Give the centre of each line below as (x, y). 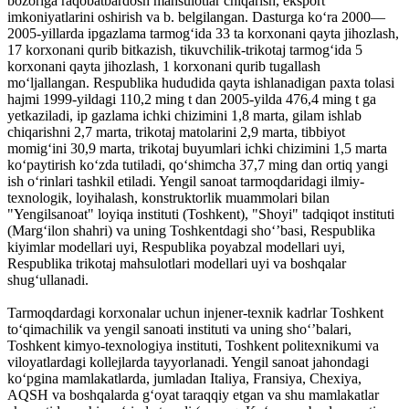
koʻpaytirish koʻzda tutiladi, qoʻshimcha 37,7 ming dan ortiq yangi (198, 164)
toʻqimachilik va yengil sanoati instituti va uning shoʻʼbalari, (179, 329)
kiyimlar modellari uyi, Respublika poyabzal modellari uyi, (176, 246)
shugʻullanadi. (48, 279)
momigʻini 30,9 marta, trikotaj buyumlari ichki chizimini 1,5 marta (197, 148)
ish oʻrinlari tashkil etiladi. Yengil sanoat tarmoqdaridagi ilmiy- (186, 181)
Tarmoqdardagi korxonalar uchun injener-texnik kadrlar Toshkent (195, 312)
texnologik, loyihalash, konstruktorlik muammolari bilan (168, 197)
